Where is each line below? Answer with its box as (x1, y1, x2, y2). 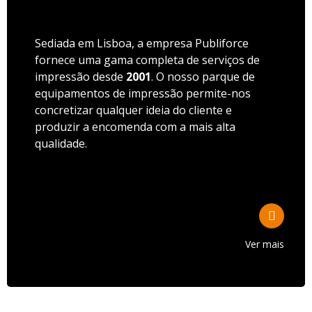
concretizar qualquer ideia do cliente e (35, 102, 232, 118)
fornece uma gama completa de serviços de (35, 52, 260, 68)
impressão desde (35, 69, 126, 84)
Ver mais (245, 237, 284, 251)
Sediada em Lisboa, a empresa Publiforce (35, 36, 249, 51)
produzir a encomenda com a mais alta (35, 119, 235, 134)
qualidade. (35, 136, 87, 151)
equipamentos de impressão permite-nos (35, 86, 251, 101)
